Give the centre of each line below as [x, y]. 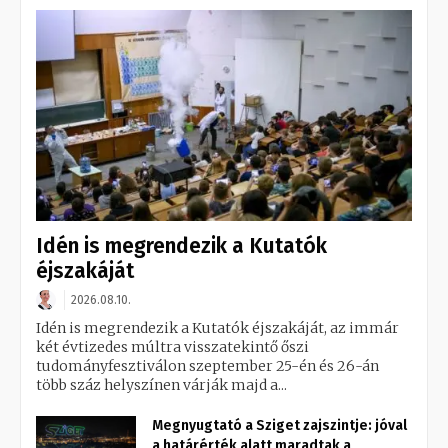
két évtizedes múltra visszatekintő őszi [172, 346]
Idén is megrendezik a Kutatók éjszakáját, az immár [217, 327]
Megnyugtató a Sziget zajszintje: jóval [279, 425]
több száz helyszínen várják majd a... [161, 384]
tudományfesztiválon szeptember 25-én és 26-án [207, 365]
